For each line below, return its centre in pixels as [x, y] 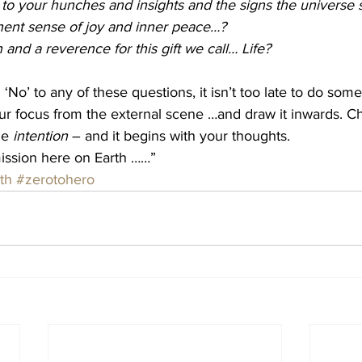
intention [40, 136]
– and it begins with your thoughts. [181, 136]
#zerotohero [55, 179]
